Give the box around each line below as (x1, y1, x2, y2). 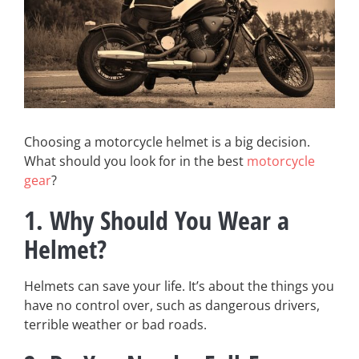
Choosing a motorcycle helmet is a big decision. (24, 132, 310, 151)
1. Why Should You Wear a (24, 202, 289, 237)
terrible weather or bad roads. (24, 315, 207, 333)
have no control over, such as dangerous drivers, (24, 296, 320, 314)
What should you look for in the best (24, 151, 247, 170)
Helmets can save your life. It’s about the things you (24, 276, 334, 295)
